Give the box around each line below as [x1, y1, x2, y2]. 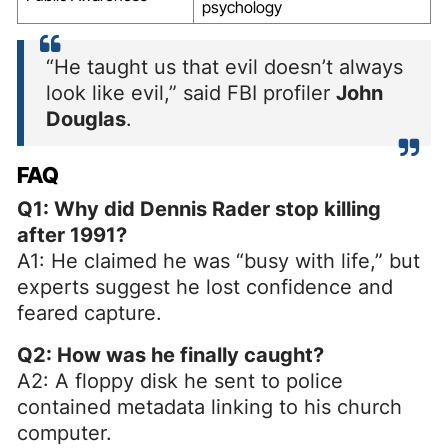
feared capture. [17, 300, 162, 325]
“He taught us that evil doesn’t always [46, 54, 403, 79]
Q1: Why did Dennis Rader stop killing [17, 196, 381, 221]
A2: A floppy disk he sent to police [17, 368, 343, 393]
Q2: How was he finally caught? [17, 342, 324, 367]
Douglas [46, 106, 126, 131]
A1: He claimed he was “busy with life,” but [17, 248, 420, 273]
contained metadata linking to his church [17, 394, 402, 419]
